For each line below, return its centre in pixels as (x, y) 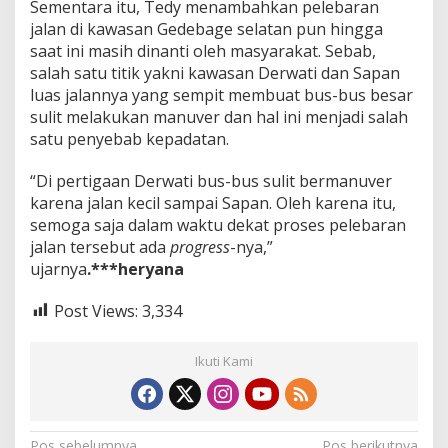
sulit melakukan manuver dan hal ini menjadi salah (219, 116)
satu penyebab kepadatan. (129, 138)
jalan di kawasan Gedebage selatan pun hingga (206, 28)
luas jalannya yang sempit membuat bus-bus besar (221, 94)
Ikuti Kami (224, 361)
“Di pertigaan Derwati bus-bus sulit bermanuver (211, 180)
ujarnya (58, 268)
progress (200, 246)
